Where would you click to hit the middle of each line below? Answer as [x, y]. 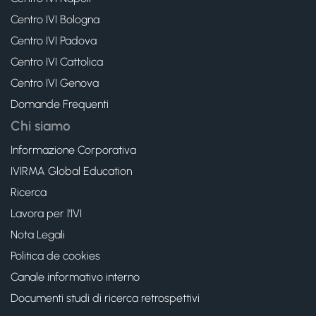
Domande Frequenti [60, 104]
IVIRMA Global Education [71, 171]
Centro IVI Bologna [55, 19]
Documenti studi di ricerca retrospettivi [105, 298]
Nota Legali [38, 235]
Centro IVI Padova [54, 41]
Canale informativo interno [75, 277]
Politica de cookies [55, 256]
